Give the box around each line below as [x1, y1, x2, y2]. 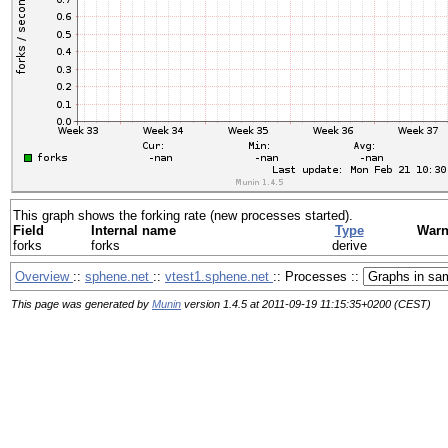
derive [331, 238, 367, 253]
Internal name [91, 223, 176, 238]
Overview [15, 269, 73, 284]
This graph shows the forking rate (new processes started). [13, 208, 353, 223]
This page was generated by [11, 298, 152, 310]
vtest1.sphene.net [165, 269, 273, 284]
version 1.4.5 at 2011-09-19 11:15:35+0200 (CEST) [181, 298, 431, 310]
